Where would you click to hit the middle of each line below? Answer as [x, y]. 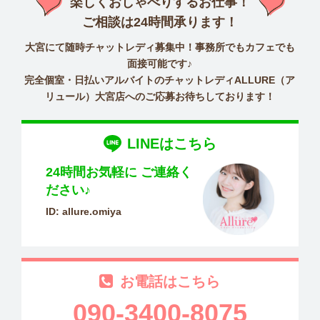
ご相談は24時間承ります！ [160, 22]
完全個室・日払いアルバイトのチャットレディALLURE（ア [160, 80]
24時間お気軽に [91, 172]
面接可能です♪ [160, 63]
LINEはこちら [171, 144]
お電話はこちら [170, 281]
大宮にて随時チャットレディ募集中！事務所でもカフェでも [160, 47]
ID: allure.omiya [83, 212]
